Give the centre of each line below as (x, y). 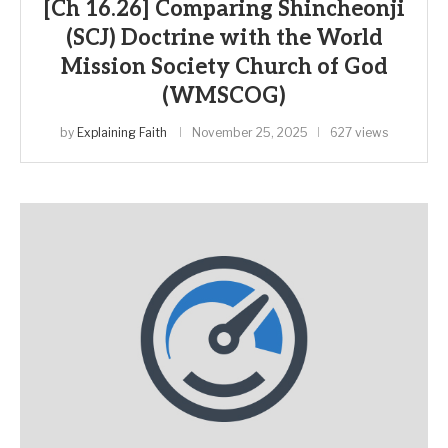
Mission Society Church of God (224, 67)
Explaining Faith (122, 132)
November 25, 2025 (250, 132)
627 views (359, 132)
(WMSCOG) (224, 96)
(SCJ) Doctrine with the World (224, 38)
